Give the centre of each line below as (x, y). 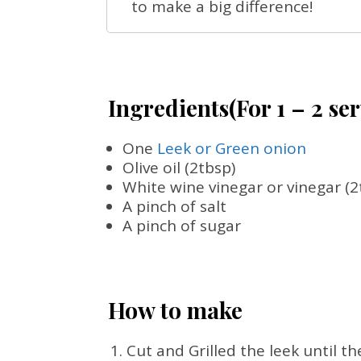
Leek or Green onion (232, 148)
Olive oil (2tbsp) (179, 168)
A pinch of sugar (182, 226)
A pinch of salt (174, 206)
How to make (175, 310)
